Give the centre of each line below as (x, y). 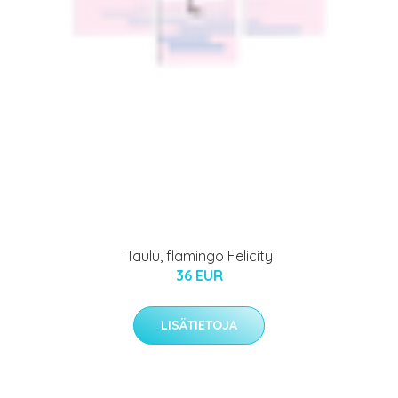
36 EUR (199, 276)
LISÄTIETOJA (199, 326)
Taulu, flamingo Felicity (199, 256)
